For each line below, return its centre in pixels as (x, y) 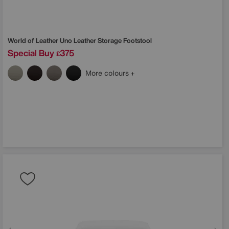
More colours (108, 73)
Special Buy (31, 53)
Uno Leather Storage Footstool (106, 40)
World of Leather (34, 40)
